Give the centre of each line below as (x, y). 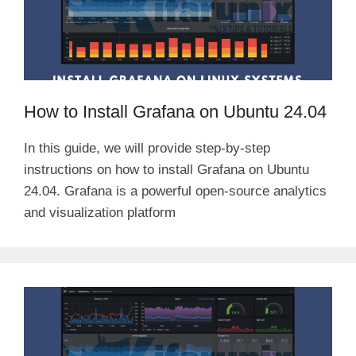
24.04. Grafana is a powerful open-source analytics (175, 191)
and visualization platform (100, 212)
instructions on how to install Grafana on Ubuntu (166, 169)
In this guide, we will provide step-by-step (147, 148)
